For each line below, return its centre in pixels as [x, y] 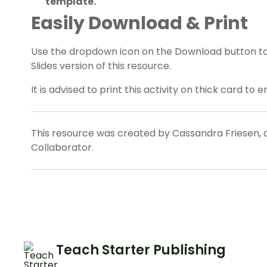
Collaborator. [62, 148]
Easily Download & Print [139, 24]
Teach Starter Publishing [141, 250]
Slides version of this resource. [102, 66]
